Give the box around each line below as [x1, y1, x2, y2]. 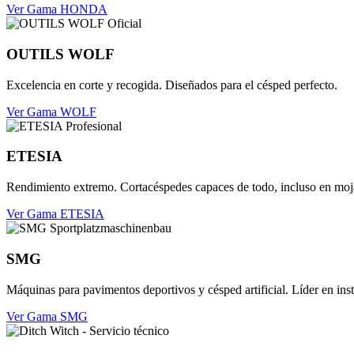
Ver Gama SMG [6, 309, 88, 323]
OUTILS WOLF [6, 45, 115, 62]
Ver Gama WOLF [6, 104, 96, 119]
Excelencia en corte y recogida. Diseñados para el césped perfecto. [6, 77, 337, 92]
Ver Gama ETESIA [6, 207, 104, 221]
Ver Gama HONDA [6, 2, 107, 17]
